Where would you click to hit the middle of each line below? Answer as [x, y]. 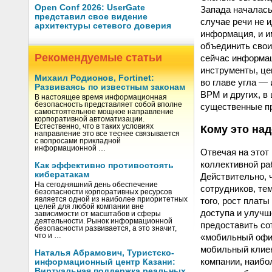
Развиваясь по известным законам [110, 87]
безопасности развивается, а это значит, [106, 228]
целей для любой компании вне [89, 206]
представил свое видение [91, 17]
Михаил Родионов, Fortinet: [94, 78]
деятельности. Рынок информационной [104, 221]
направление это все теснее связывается [107, 134]
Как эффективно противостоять [104, 165]
